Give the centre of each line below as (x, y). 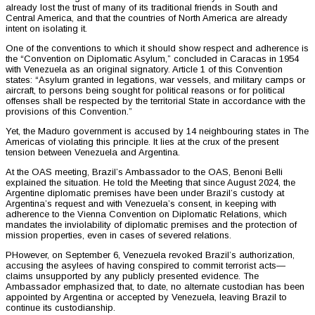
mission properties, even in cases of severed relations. (118, 236)
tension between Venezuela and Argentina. (93, 153)
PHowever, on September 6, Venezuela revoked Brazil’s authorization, (150, 255)
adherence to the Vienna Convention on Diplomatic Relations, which (146, 214)
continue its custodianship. (60, 308)
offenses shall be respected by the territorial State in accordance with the (155, 101)
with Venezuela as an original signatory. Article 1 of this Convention (144, 70)
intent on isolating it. (46, 29)
